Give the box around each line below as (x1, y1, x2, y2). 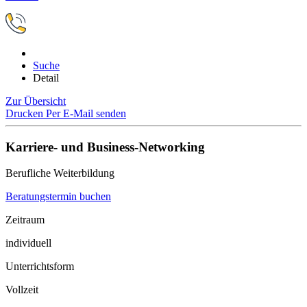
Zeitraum (5, 214, 45, 226)
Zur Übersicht (5, 95, 66, 107)
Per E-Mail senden (46, 108, 126, 119)
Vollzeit (5, 284, 38, 296)
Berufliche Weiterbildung (5, 167, 114, 180)
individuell (5, 237, 51, 249)
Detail (33, 72, 59, 84)
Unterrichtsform (5, 260, 74, 273)
